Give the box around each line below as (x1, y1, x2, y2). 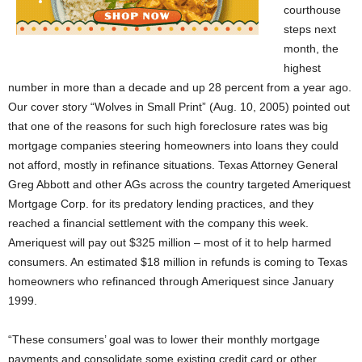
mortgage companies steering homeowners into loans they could (8, 139, 339, 152)
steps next (284, 23, 336, 36)
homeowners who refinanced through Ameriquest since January (8, 275, 334, 288)
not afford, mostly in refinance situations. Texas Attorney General (8, 158, 338, 171)
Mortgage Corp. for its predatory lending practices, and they (8, 197, 314, 210)
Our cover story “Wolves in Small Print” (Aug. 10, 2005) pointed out (8, 100, 350, 113)
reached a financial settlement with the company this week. (8, 217, 309, 229)
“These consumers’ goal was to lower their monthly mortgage (8, 333, 320, 346)
